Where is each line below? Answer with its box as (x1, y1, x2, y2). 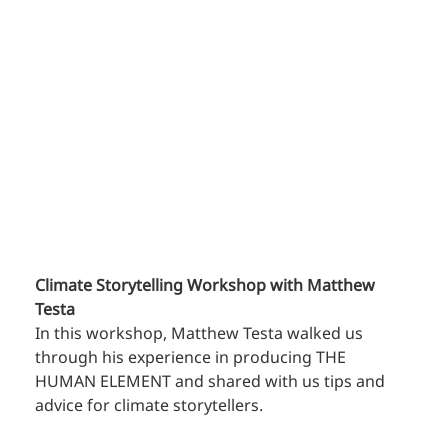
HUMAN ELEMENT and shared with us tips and (35, 370, 390, 395)
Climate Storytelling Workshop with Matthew (35, 274, 380, 299)
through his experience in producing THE (35, 346, 351, 371)
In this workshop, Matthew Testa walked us (35, 322, 368, 347)
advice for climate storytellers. (35, 394, 264, 419)
